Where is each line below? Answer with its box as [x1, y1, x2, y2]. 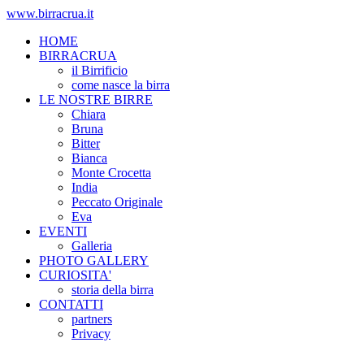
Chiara [71, 107, 106, 121]
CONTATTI [39, 297, 103, 311]
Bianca [71, 151, 107, 165]
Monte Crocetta [71, 166, 151, 180]
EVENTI [39, 224, 87, 238]
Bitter [71, 136, 100, 150]
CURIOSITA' [39, 268, 111, 282]
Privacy [71, 327, 110, 340]
